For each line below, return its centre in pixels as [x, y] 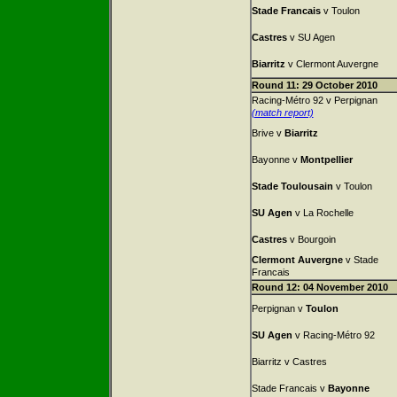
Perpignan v [278, 308]
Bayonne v [276, 160]
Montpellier [326, 160]
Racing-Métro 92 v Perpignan [314, 100]
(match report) [282, 113]
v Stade [360, 260]
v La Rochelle [323, 213]
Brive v [268, 133]
